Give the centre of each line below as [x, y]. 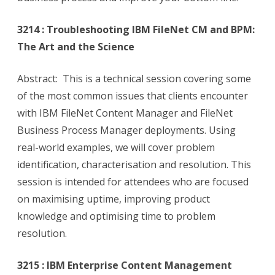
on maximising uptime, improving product [114, 199]
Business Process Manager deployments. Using [126, 130]
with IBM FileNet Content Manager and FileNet [125, 113]
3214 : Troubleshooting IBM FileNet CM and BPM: [136, 30]
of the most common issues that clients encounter [133, 96]
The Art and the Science [76, 47]
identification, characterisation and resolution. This [134, 165]
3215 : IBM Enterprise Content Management [125, 265]
